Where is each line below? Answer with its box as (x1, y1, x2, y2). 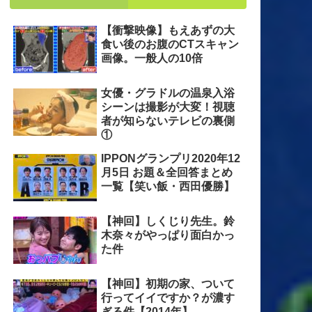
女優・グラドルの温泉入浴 (100, 86, 235, 99)
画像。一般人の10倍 (100, 52, 203, 64)
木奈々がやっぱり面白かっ (100, 228, 235, 241)
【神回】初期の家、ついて (100, 277, 235, 290)
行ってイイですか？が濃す (100, 291, 235, 304)
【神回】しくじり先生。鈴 (100, 214, 235, 227)
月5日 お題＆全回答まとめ (100, 166, 233, 178)
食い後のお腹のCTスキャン (100, 38, 239, 50)
